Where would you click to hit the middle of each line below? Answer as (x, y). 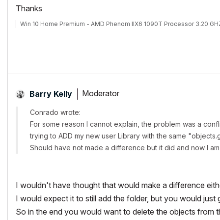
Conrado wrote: (55, 112)
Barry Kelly (51, 94)
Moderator (101, 94)
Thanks (29, 8)
